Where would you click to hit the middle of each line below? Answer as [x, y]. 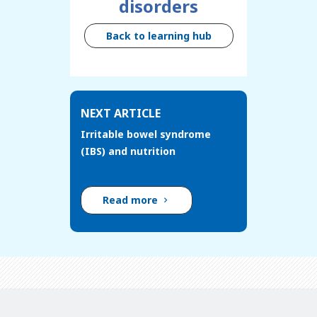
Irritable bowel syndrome [146, 134]
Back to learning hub [158, 36]
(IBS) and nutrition [128, 151]
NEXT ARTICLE [121, 114]
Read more [132, 200]
